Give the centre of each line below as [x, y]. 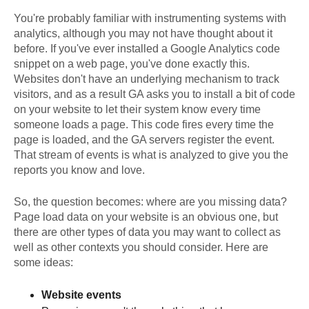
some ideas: [43, 263]
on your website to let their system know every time [137, 110]
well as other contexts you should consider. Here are [141, 248]
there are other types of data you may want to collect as [147, 232]
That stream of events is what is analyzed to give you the [151, 155]
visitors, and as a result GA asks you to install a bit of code [154, 94]
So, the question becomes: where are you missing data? [150, 202]
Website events [81, 295]
